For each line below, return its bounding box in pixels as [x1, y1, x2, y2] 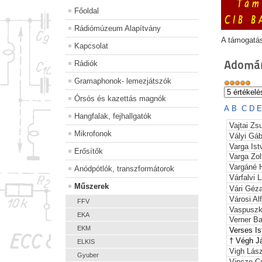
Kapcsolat [74, 42, 108, 51]
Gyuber [77, 251, 99, 259]
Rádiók [74, 59, 98, 68]
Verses [229, 226, 253, 235]
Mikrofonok [74, 129, 112, 139]
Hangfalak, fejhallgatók [74, 112, 151, 121]
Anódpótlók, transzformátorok [74, 164, 174, 174]
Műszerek [74, 182, 109, 191]
